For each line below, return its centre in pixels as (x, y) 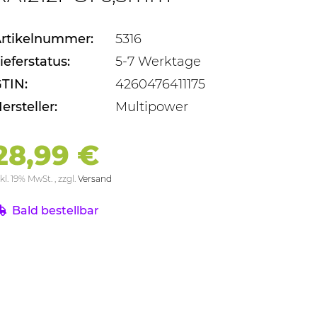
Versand (94, 179)
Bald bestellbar (55, 211)
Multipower (151, 107)
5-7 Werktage (158, 62)
